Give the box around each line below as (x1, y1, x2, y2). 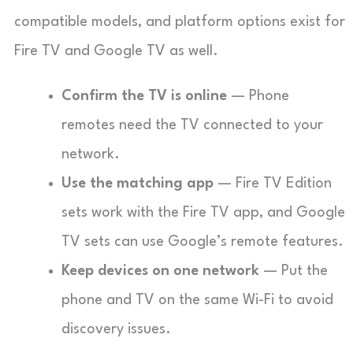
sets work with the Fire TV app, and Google (61, 206, 345, 220)
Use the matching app (61, 176, 214, 191)
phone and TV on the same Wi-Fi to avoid (61, 293, 333, 307)
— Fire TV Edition (214, 176, 332, 191)
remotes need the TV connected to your (61, 118, 323, 132)
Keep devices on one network (61, 264, 259, 278)
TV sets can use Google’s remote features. (61, 235, 344, 249)
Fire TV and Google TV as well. (14, 44, 218, 58)
